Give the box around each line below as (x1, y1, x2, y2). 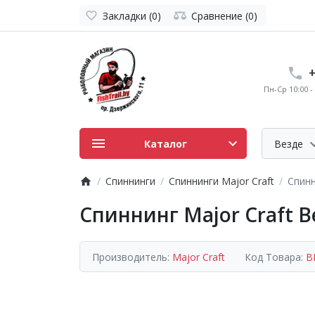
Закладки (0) (102, 8, 161, 22)
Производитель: (92, 250, 172, 264)
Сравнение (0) (191, 8, 257, 22)
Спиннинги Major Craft (168, 174, 274, 188)
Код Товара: (245, 250, 306, 264)
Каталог (143, 136, 187, 150)
